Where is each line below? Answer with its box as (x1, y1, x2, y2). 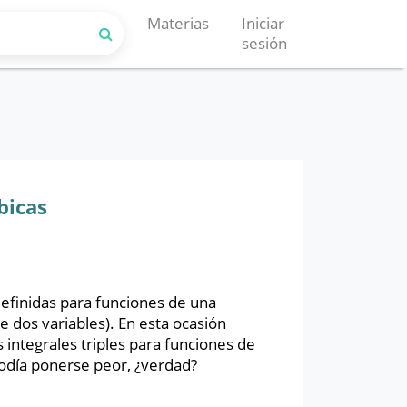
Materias (147, 13, 209, 35)
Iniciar (242, 13, 284, 35)
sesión (242, 33, 287, 55)
